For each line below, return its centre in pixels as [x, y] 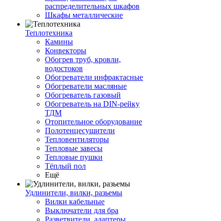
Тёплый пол [65, 166]
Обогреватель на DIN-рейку [92, 104]
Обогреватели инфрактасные [94, 77]
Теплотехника [49, 33]
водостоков [64, 69]
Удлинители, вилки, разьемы [74, 193]
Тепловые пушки [74, 157]
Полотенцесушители [80, 131]
